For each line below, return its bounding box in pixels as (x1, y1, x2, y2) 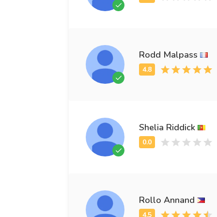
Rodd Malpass (139, 48, 198, 61)
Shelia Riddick (139, 121, 195, 133)
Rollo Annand (139, 194, 195, 206)
